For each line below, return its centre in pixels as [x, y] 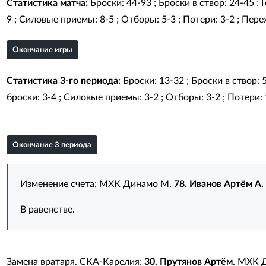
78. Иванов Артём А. [218, 184]
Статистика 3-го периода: [63, 81]
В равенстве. [47, 210]
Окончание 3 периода [52, 145]
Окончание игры [42, 50]
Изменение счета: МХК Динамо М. [97, 184]
